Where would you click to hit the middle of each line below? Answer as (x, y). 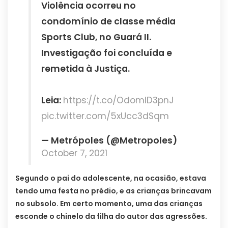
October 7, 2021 (75, 153)
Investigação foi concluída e (107, 53)
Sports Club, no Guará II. (96, 37)
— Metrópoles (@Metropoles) (109, 141)
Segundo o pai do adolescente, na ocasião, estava (111, 178)
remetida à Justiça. (86, 69)
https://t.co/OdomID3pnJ (119, 101)
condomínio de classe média (109, 22)
